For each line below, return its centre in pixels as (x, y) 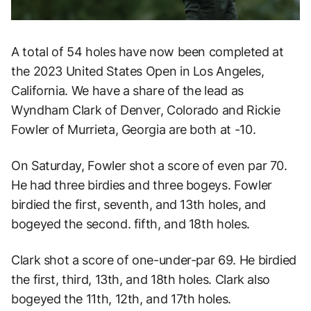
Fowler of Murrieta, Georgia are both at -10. (134, 129)
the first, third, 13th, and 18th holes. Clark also (141, 279)
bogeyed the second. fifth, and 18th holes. (131, 224)
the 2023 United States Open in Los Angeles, (138, 71)
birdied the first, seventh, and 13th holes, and (139, 204)
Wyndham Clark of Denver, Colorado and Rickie (146, 110)
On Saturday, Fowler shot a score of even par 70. (149, 165)
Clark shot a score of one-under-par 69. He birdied (154, 260)
